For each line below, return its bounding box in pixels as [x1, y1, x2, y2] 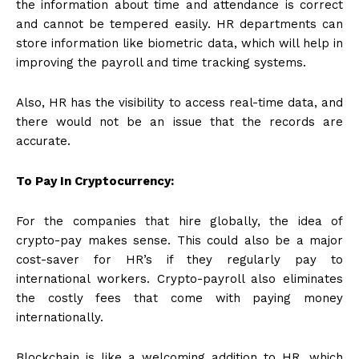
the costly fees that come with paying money [16, 290, 343, 305]
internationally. [16, 309, 103, 325]
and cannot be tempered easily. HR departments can [16, 16, 343, 31]
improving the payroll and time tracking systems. [16, 54, 306, 70]
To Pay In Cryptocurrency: [16, 173, 174, 188]
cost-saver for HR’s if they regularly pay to [16, 252, 343, 267]
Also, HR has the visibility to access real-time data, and [16, 95, 343, 110]
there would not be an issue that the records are [16, 114, 343, 129]
